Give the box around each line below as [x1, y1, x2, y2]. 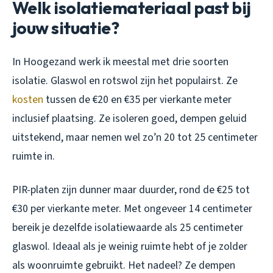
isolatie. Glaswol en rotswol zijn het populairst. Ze [12, 73, 238, 88]
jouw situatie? [12, 16, 119, 38]
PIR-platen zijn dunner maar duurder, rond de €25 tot [12, 182, 250, 197]
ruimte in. [12, 148, 55, 164]
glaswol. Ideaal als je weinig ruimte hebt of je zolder [12, 238, 247, 254]
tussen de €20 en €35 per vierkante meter [43, 91, 232, 107]
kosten [12, 91, 43, 107]
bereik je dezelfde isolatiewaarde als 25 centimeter [12, 219, 243, 235]
